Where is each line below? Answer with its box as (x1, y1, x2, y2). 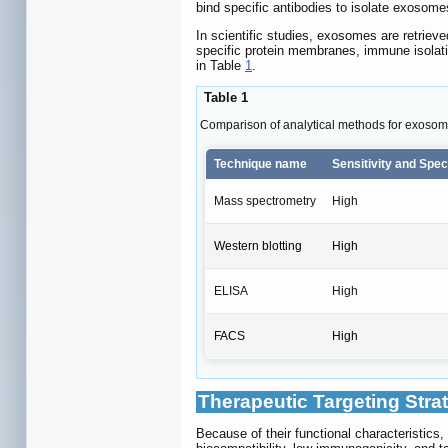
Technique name (214, 156, 307, 171)
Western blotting (214, 238, 302, 253)
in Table (196, 58, 245, 74)
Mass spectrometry (214, 193, 316, 208)
